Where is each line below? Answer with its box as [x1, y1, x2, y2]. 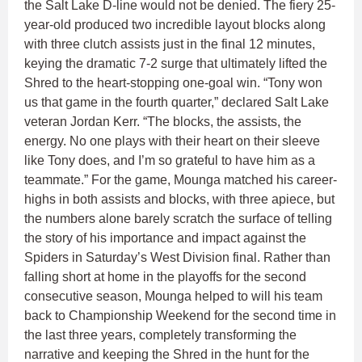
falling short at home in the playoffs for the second [24, 270, 306, 284]
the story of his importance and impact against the [24, 231, 306, 246]
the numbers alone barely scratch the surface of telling [24, 212, 332, 226]
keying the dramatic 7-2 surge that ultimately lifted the [24, 57, 327, 71]
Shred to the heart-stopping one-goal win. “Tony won [24, 76, 322, 90]
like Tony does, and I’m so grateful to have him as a [24, 154, 315, 168]
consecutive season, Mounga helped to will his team [24, 289, 322, 304]
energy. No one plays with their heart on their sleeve [24, 134, 320, 149]
